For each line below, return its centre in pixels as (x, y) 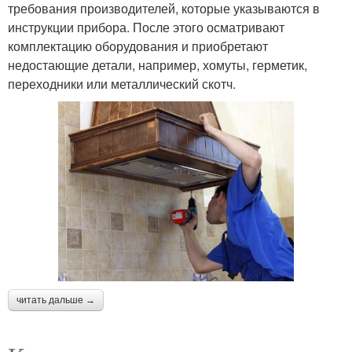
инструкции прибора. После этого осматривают (146, 27)
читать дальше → (56, 300)
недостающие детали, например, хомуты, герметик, (158, 64)
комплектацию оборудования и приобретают (138, 46)
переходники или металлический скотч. (122, 83)
